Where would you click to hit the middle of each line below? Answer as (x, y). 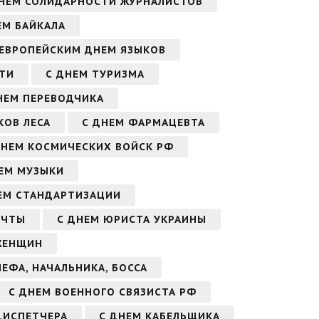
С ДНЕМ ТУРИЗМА (95, 74)
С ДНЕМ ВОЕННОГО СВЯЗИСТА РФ (103, 292)
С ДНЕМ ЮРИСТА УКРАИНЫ (132, 219)
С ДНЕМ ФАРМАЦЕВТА (143, 122)
